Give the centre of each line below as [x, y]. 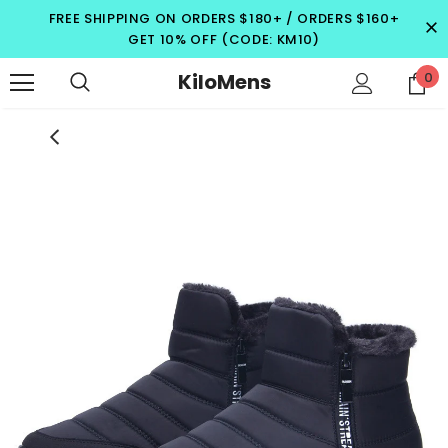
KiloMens [224, 81]
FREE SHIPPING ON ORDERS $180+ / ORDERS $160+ [224, 18]
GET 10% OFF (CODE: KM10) [224, 39]
